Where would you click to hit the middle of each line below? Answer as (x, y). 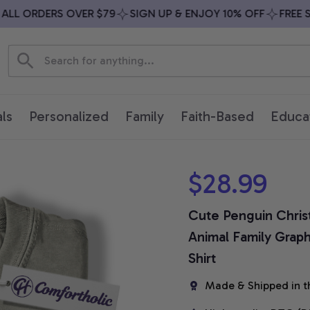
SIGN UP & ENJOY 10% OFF (176, 13)
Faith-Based (217, 117)
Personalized (69, 117)
